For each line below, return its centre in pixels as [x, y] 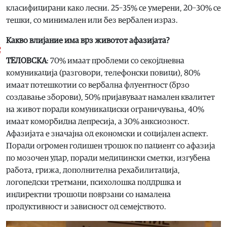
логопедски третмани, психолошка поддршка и [94, 182]
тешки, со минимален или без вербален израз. [92, 20]
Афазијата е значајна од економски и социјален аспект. [107, 134]
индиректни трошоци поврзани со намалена [88, 194]
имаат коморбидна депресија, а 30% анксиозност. [98, 121]
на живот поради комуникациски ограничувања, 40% [105, 109]
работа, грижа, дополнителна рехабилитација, [93, 170]
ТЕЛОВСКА [26, 61]
